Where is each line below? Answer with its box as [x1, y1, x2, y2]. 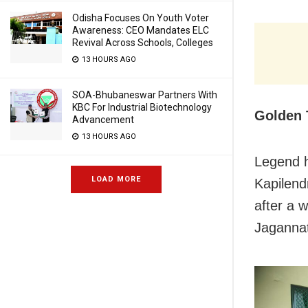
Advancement [72, 114, 134, 125]
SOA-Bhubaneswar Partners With [72, 89, 217, 100]
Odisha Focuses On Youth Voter [72, 12, 209, 23]
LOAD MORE [91, 175, 141, 184]
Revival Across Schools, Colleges [72, 37, 213, 48]
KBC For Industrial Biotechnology [72, 102, 212, 113]
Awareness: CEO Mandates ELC [72, 25, 209, 36]
